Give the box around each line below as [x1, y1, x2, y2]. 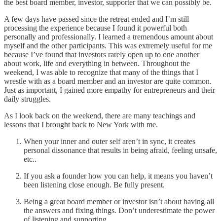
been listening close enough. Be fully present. [24, 181, 165, 189]
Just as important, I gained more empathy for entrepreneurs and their [4, 86, 215, 95]
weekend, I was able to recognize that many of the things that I [4, 68, 198, 77]
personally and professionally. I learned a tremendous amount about [4, 33, 213, 41]
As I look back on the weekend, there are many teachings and [4, 111, 195, 120]
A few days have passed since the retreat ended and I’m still [4, 15, 189, 24]
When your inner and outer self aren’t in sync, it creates [24, 137, 195, 146]
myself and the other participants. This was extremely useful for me [4, 41, 212, 50]
